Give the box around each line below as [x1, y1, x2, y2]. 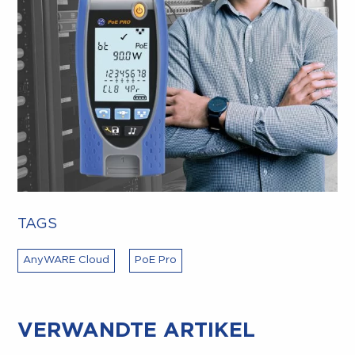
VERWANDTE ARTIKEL [17, 320, 256, 342]
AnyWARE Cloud [23, 255, 110, 266]
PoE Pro [135, 255, 177, 266]
